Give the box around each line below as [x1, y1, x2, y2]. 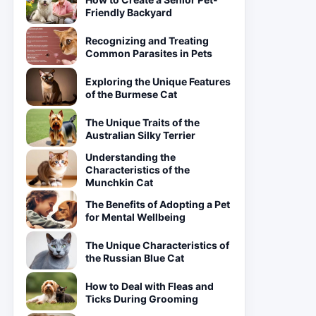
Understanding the [85, 151, 176, 163]
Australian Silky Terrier [85, 129, 195, 141]
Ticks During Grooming [85, 293, 198, 305]
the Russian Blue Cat [85, 252, 184, 264]
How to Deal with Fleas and [85, 280, 214, 292]
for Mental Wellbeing [85, 211, 186, 223]
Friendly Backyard [85, 6, 172, 18]
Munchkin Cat [85, 176, 153, 188]
